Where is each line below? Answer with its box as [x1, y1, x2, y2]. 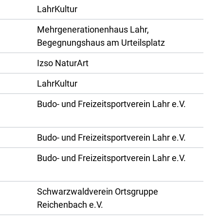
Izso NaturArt [37, 58, 89, 69]
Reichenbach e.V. [37, 200, 103, 210]
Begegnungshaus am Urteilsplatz [37, 37, 165, 48]
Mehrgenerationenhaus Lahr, [37, 24, 149, 35]
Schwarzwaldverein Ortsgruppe [37, 186, 158, 197]
